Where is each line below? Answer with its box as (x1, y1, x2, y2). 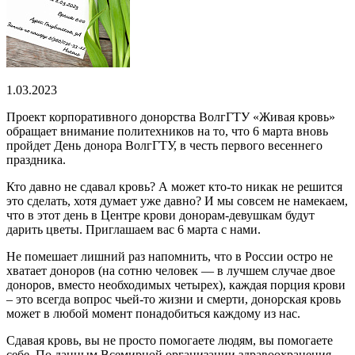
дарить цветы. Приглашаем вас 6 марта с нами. (6, 222, 261, 236)
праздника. (6, 152, 66, 166)
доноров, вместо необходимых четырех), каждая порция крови (6, 277, 345, 292)
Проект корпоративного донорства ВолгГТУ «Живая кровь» (6, 109, 335, 124)
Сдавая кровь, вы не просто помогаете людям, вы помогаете (6, 333, 333, 347)
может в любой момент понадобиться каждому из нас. (6, 306, 300, 320)
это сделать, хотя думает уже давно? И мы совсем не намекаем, (6, 193, 348, 208)
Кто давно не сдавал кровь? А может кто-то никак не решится (6, 179, 342, 193)
